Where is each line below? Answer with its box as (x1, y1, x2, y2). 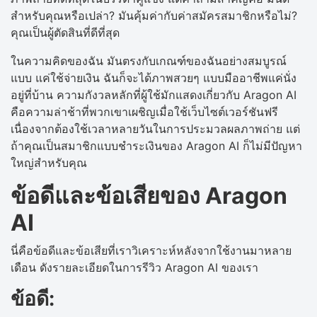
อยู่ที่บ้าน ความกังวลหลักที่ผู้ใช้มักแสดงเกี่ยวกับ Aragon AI (11, 87, 296, 102)
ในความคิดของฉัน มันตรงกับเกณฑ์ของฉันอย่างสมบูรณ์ (11, 53, 287, 68)
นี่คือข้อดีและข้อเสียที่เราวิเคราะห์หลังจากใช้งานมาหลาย (11, 243, 292, 258)
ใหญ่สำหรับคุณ (11, 155, 91, 170)
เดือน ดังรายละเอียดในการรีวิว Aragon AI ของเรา (11, 260, 258, 275)
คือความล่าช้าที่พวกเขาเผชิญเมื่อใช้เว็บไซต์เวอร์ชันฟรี (11, 104, 278, 119)
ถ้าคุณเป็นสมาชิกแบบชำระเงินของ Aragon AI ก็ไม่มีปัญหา (11, 138, 302, 153)
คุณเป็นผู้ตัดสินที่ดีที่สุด (11, 25, 120, 40)
